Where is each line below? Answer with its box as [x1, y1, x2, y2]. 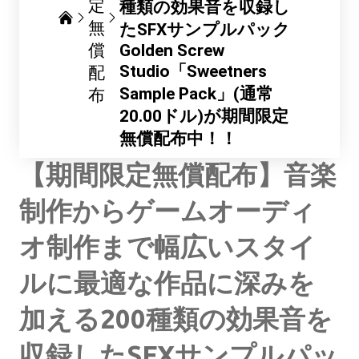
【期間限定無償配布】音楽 [19, 159, 337, 189]
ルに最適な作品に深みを [19, 268, 315, 297]
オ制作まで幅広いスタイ [19, 232, 316, 261]
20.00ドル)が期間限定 [119, 107, 288, 126]
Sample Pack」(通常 [119, 84, 273, 103]
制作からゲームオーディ [19, 196, 316, 225]
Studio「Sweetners [119, 62, 267, 81]
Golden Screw [119, 41, 224, 60]
